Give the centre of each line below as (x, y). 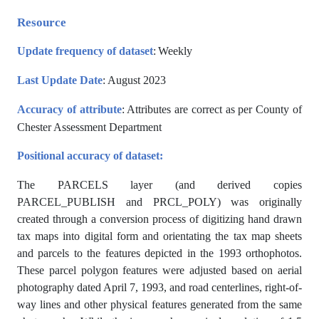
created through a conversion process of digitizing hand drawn (159, 219)
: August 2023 (134, 80)
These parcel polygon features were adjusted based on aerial (159, 271)
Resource (42, 23)
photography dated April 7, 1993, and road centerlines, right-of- (159, 288)
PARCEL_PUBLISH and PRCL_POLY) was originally (159, 202)
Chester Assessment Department (89, 127)
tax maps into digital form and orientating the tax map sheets (159, 236)
